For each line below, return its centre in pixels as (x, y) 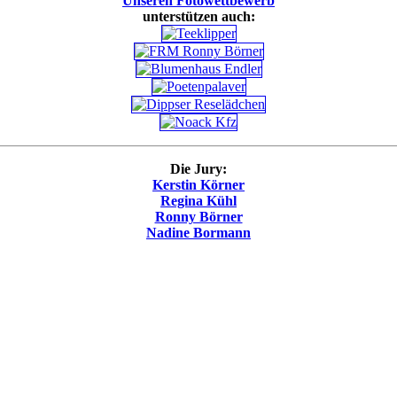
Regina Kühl (198, 201)
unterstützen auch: (198, 17)
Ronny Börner (198, 217)
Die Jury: (198, 169)
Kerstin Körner (198, 185)
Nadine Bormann (198, 233)
